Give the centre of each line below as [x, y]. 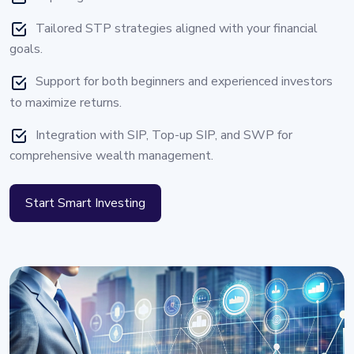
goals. [26, 49]
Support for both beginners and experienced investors [184, 82]
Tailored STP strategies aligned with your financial [177, 29]
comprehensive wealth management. [111, 155]
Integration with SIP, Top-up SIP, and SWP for [164, 135]
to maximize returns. [66, 102]
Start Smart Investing [85, 203]
